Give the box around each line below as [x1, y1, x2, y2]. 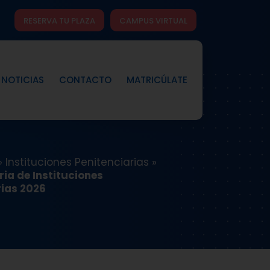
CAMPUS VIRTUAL [119, 15, 187, 27]
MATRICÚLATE [126, 73, 187, 86]
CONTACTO [58, 73, 111, 86]
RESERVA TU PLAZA [23, 15, 95, 27]
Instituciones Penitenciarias [5, 154, 149, 169]
